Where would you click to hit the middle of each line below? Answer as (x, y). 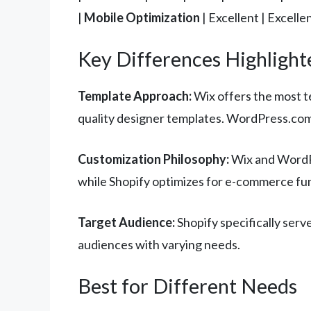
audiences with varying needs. (159, 245)
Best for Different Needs (187, 286)
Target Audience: (126, 222)
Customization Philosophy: (153, 159)
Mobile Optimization (142, 18)
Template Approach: (135, 96)
